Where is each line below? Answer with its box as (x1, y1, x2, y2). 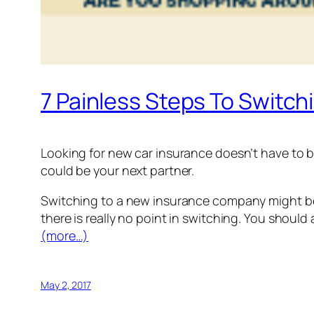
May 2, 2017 (41, 278, 91, 292)
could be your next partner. (41, 162, 195, 179)
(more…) (41, 227, 89, 245)
